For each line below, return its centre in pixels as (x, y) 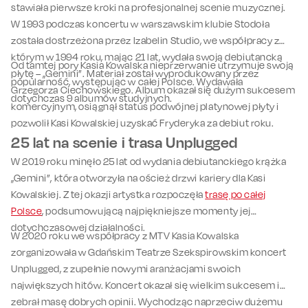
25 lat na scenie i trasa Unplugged (125, 143)
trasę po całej (236, 195)
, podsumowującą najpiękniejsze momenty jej (146, 211)
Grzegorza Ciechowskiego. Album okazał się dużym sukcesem (153, 90)
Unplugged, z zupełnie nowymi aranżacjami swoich (126, 269)
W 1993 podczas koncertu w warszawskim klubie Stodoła (141, 24)
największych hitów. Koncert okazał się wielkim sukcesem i (145, 285)
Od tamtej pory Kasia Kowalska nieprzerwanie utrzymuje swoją (153, 65)
